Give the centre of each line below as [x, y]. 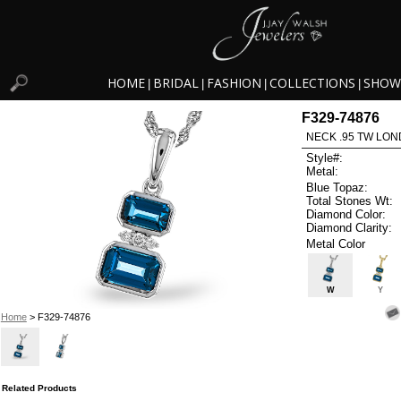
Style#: [325, 158]
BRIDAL [176, 83]
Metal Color [336, 243]
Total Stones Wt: [350, 200]
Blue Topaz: [337, 187]
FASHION [234, 83]
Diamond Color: [346, 214]
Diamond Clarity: [350, 227]
